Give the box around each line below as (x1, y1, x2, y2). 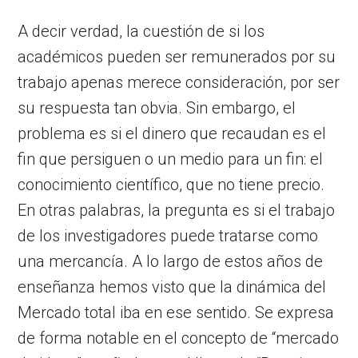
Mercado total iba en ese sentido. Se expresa (18, 302, 335, 322)
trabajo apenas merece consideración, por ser (18, 72, 340, 92)
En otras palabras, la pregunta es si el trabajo (18, 200, 336, 220)
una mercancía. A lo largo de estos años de (18, 251, 324, 271)
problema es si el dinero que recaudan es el (18, 123, 327, 143)
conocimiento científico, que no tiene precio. (18, 174, 325, 194)
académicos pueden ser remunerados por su (18, 46, 336, 66)
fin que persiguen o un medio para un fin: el (18, 149, 324, 169)
